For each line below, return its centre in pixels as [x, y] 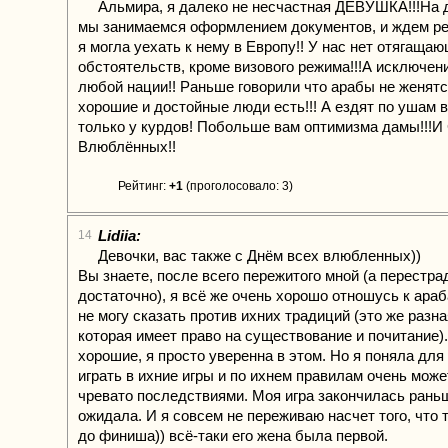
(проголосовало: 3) [238, 186]
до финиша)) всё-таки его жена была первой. [233, 435]
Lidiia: [119, 235]
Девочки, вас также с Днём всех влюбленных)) [259, 255]
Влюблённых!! [127, 146]
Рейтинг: [143, 186]
